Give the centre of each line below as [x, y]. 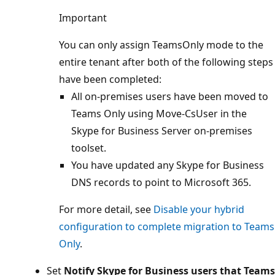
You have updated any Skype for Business [168, 165]
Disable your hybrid [199, 209]
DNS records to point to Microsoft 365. [161, 182]
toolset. [89, 148]
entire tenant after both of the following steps [166, 62]
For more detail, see [106, 209]
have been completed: [110, 79]
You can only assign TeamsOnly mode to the [161, 45]
